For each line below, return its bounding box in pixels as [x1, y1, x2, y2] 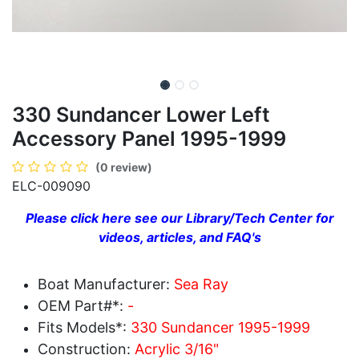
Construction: [38, 340, 135, 357]
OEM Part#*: [38, 296, 127, 314]
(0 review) [95, 159, 152, 174]
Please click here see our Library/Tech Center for [25, 209, 334, 226]
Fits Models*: [38, 318, 131, 336]
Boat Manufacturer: [38, 275, 174, 292]
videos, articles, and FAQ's [98, 228, 261, 245]
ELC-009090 [12, 177, 91, 194]
